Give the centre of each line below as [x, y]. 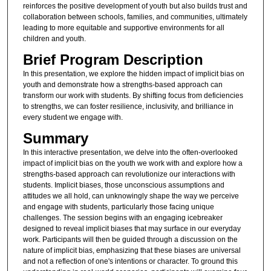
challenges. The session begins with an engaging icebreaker [122, 218]
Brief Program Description [113, 60]
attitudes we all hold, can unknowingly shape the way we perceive [131, 196]
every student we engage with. [73, 117]
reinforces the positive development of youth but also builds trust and [135, 6]
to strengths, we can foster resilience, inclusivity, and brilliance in [128, 106]
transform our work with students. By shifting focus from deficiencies [133, 96]
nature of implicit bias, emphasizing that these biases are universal [132, 251]
